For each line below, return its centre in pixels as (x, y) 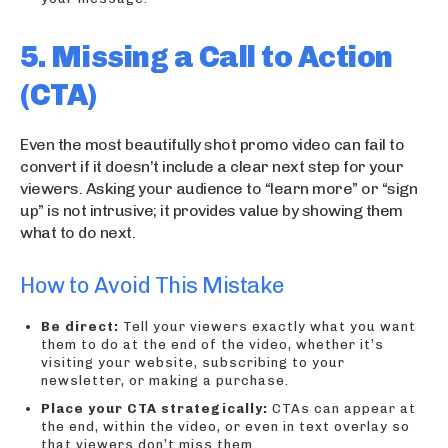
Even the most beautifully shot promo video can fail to (212, 144)
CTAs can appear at (342, 408)
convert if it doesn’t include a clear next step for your (211, 166)
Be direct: (80, 326)
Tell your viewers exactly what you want (267, 326)
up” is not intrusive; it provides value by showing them (211, 210)
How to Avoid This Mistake (152, 285)
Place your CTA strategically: (154, 408)
